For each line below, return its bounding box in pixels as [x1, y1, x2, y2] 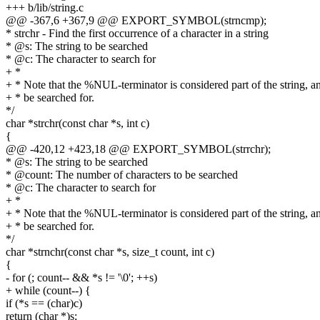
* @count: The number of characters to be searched [6, 169, 238, 181]
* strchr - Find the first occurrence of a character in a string [6, 27, 269, 40]
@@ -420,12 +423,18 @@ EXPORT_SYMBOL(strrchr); [6, 143, 271, 156]
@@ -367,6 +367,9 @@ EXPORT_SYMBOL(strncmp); [6, 14, 266, 27]
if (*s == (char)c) [6, 297, 82, 310]
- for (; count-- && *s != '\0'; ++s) [6, 271, 157, 284]
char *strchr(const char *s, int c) [6, 117, 149, 130]
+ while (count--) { [6, 284, 91, 297]
